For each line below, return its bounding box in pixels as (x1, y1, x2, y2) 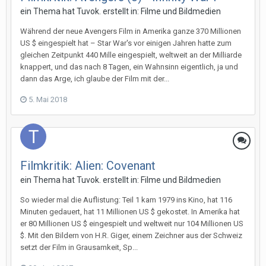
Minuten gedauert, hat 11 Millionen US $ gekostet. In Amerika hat (20, 207, 240, 216)
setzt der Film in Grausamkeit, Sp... (20, 243, 138, 252)
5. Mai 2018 (28, 95, 67, 104)
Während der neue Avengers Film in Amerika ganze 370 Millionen (20, 27, 241, 36)
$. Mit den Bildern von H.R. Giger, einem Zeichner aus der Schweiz (20, 231, 242, 240)
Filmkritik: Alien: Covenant (20, 159, 156, 173)
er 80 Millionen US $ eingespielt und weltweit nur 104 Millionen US (20, 219, 243, 228)
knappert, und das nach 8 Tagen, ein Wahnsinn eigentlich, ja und (20, 62, 238, 71)
